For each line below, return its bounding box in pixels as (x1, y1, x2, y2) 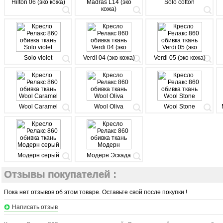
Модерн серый (17, 152, 59, 159)
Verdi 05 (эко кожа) (153, 54, 206, 61)
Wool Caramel (18, 103, 58, 110)
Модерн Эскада (87, 152, 131, 159)
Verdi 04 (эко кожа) (83, 54, 135, 61)
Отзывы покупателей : (4, 169, 116, 180)
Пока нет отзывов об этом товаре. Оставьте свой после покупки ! (4, 189, 187, 196)
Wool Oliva (94, 103, 123, 110)
